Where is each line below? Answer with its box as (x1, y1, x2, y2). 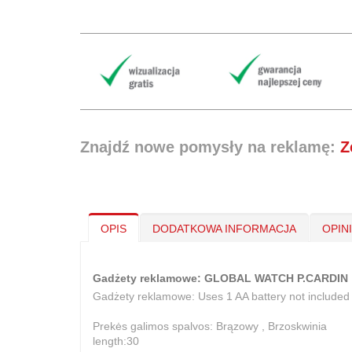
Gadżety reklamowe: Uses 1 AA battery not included (93, 290, 350, 303)
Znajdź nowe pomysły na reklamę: (80, 138, 340, 156)
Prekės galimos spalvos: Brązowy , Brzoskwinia (93, 320, 327, 333)
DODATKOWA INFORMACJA (152, 222, 296, 236)
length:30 (93, 335, 139, 348)
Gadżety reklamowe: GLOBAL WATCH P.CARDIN (93, 272, 348, 285)
